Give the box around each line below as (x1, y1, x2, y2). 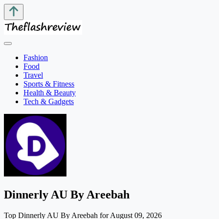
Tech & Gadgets (23, 97, 74, 106)
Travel (23, 71, 43, 80)
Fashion (23, 53, 48, 62)
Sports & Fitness (23, 80, 74, 88)
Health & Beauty (23, 88, 76, 97)
